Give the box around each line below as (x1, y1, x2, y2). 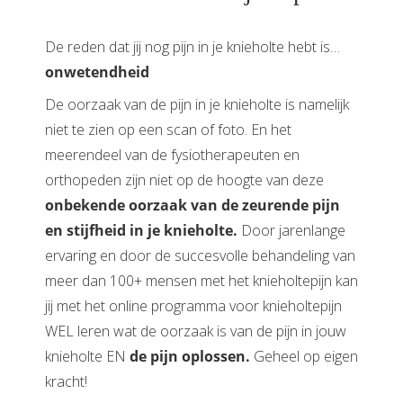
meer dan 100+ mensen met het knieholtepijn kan (45, 271, 358, 291)
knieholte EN (45, 346, 130, 367)
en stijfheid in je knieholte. (45, 220, 237, 241)
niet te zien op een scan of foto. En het (45, 120, 291, 140)
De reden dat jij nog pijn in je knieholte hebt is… (45, 37, 340, 58)
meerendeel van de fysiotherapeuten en (45, 145, 300, 166)
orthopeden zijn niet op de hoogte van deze (45, 170, 324, 191)
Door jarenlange (237, 220, 345, 241)
